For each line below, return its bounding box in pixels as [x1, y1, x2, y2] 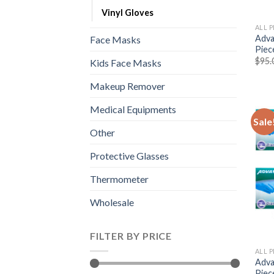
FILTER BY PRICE [90, 230, 172, 242]
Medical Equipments [90, 103, 176, 116]
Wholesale [90, 196, 134, 209]
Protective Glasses [90, 150, 169, 162]
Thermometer [90, 173, 149, 185]
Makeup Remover [90, 80, 165, 92]
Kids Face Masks [90, 57, 161, 69]
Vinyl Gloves [102, 7, 154, 18]
